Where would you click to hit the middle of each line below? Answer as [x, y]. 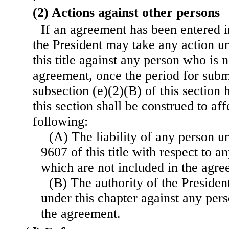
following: [60, 122]
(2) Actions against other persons [126, 13]
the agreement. [81, 214]
